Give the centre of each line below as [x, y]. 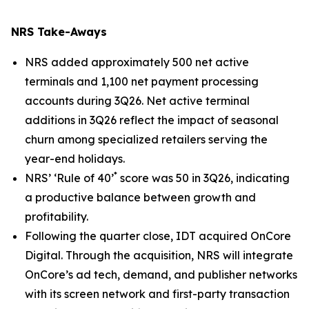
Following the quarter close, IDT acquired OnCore [158, 236]
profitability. [57, 217]
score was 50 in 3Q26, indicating [203, 178]
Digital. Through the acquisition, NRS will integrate [159, 255]
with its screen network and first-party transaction [157, 294]
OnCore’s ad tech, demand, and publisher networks [161, 275]
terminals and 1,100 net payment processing [142, 81]
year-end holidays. [75, 159]
